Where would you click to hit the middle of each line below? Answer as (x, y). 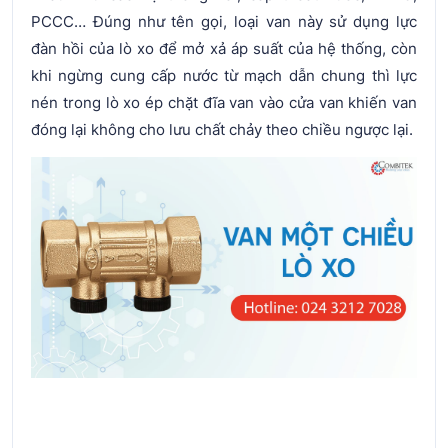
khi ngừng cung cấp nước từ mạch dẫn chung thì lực (224, 75)
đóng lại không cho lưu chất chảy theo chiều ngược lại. (222, 129)
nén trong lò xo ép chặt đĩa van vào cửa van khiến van (224, 102)
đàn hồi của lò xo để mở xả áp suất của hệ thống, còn (224, 48)
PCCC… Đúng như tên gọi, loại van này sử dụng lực (224, 21)
